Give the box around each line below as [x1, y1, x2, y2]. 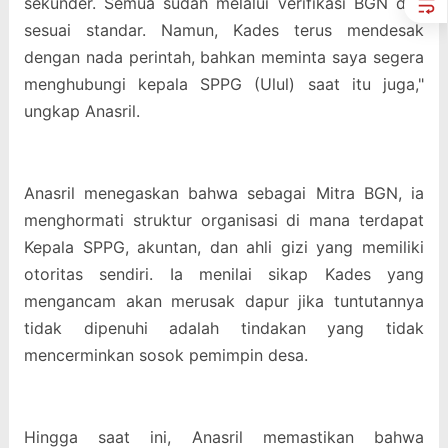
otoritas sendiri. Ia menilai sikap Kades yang [23, 264, 425, 285]
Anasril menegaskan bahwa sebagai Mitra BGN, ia [23, 183, 425, 204]
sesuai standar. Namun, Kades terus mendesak [23, 20, 425, 41]
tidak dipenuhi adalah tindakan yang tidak [23, 318, 425, 339]
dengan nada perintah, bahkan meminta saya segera [23, 47, 425, 68]
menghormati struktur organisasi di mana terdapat [23, 210, 425, 231]
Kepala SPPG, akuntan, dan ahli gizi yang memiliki [23, 237, 425, 258]
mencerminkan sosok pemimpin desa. [23, 345, 308, 366]
